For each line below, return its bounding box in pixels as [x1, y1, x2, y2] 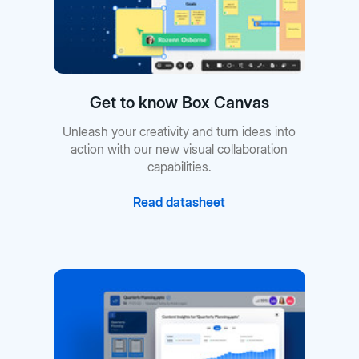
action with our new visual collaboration [71, 140, 288, 157]
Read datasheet [133, 193, 226, 210]
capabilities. [147, 158, 212, 175]
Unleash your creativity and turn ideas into [63, 123, 296, 139]
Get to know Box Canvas [89, 92, 269, 112]
